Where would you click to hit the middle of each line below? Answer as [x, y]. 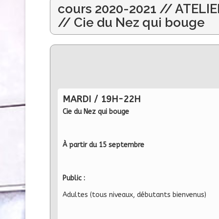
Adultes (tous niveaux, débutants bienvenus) [134, 195]
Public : [74, 178]
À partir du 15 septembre [104, 145]
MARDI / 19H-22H [102, 99]
